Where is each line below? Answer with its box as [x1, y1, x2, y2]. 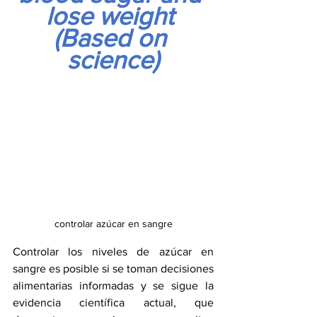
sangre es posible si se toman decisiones [13, 262, 214, 275]
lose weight [46, 2, 180, 30]
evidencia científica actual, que [13, 296, 214, 309]
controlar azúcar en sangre [54, 217, 173, 229]
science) [67, 46, 159, 74]
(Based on [54, 24, 173, 52]
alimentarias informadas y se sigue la [13, 279, 214, 292]
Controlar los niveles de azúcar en [13, 245, 214, 258]
